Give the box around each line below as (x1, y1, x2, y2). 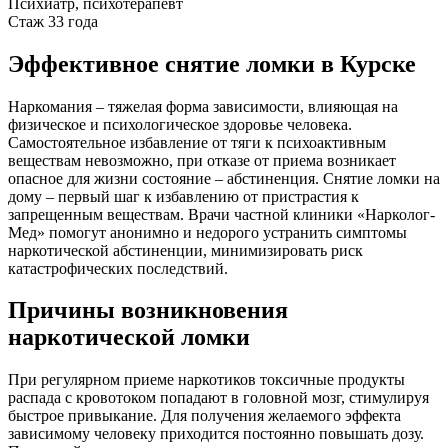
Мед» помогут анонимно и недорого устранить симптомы (8, 223, 407, 241)
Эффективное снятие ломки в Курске (8, 50, 416, 77)
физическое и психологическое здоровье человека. (8, 115, 352, 133)
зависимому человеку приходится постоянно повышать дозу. (8, 425, 424, 443)
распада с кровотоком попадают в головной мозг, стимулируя (8, 389, 429, 407)
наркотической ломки (8, 324, 250, 351)
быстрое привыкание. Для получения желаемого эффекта (8, 407, 401, 425)
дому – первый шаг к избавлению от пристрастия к (8, 187, 359, 205)
